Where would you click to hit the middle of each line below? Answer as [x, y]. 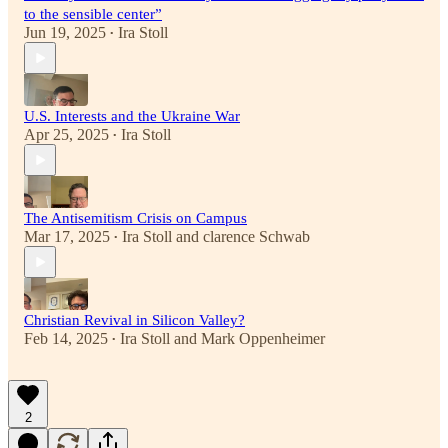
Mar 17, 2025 [67, 237]
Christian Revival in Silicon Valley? [134, 320]
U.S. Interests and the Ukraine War [132, 116]
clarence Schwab [256, 237]
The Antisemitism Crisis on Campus [135, 218]
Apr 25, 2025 [66, 135]
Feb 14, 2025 [66, 339]
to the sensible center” [93, 14]
